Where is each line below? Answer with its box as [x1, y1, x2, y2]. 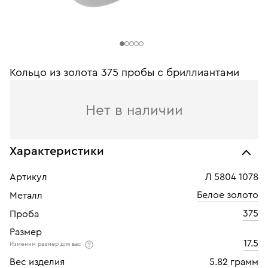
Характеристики [10, 145, 104, 157]
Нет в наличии [85, 103, 183, 118]
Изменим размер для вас [10, 241, 83, 248]
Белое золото [197, 190, 258, 200]
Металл [10, 191, 42, 200]
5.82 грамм [209, 257, 258, 267]
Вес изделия [10, 257, 65, 267]
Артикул [10, 172, 47, 182]
